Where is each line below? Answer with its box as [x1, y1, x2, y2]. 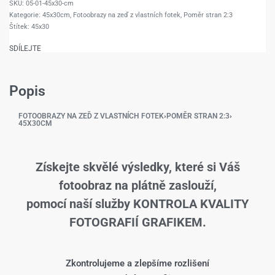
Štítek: [9, 23, 31, 31]
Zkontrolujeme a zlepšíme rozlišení [66, 257, 209, 269]
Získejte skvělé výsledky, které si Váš [35, 159, 240, 174]
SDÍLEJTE [9, 44, 41, 53]
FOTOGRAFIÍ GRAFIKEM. [69, 214, 206, 230]
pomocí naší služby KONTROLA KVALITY [26, 196, 249, 211]
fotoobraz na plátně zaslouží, [58, 177, 217, 193]
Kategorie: [9, 11, 42, 20]
